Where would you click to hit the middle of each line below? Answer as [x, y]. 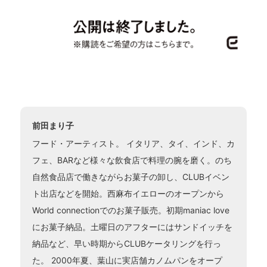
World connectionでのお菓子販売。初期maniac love [131, 210]
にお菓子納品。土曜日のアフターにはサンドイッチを [132, 226]
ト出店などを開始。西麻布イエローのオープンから [128, 193]
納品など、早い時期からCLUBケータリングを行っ [126, 243]
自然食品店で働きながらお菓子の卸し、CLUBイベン [131, 176]
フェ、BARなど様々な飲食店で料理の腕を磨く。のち [132, 160]
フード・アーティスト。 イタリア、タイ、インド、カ [133, 143]
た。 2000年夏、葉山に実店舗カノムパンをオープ [127, 260]
